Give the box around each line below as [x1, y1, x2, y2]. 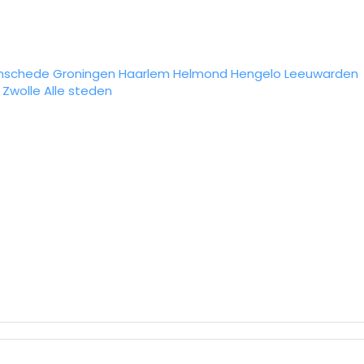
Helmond [173, 65, 227, 82]
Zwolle [2, 82, 41, 99]
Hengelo [231, 65, 281, 82]
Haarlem [119, 65, 170, 82]
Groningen [53, 65, 115, 82]
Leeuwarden [284, 65, 358, 82]
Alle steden [44, 82, 112, 99]
